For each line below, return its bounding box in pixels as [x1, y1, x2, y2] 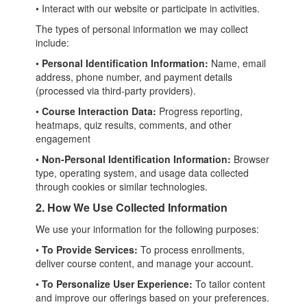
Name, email [208, 56, 267, 70]
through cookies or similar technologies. [36, 180, 208, 193]
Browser [231, 152, 270, 166]
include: [36, 36, 70, 49]
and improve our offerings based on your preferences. [36, 291, 270, 304]
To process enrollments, [138, 243, 245, 256]
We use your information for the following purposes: [36, 222, 260, 236]
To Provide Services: [42, 243, 138, 256]
